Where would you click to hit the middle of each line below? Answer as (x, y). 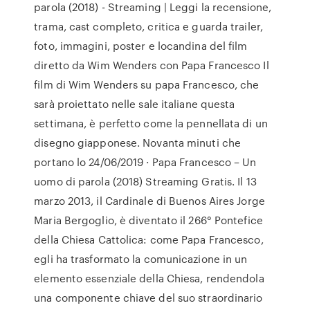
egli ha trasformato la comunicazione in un (141, 259)
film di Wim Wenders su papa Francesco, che (147, 84)
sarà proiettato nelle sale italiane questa (135, 104)
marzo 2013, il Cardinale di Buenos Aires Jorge (149, 201)
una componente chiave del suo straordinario (148, 298)
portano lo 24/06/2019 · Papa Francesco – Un (145, 162)
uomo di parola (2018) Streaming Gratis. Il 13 (145, 181)
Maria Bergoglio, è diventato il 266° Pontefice (148, 220)
